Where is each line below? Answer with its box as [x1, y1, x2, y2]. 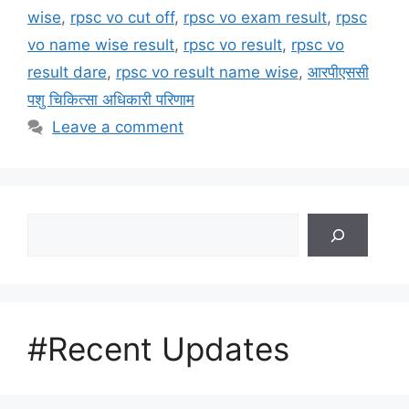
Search [26, 215, 78, 234]
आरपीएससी [308, 63, 369, 82]
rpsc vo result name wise [116, 63, 299, 82]
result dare [27, 63, 107, 82]
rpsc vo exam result [184, 8, 327, 27]
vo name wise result [27, 36, 174, 55]
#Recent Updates [27, 330, 289, 369]
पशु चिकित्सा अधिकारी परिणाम [27, 90, 194, 110]
